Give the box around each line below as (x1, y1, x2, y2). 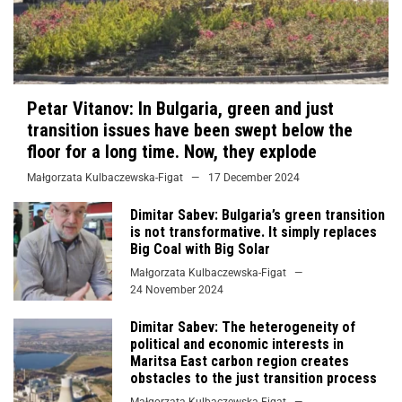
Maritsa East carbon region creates (130, 352, 349, 370)
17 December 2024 (208, 170, 300, 184)
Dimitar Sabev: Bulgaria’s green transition (130, 205, 385, 223)
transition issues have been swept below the (27, 118, 353, 141)
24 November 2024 (130, 283, 223, 296)
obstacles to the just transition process (130, 369, 377, 387)
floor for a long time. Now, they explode (27, 140, 317, 162)
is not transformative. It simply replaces (130, 223, 377, 240)
